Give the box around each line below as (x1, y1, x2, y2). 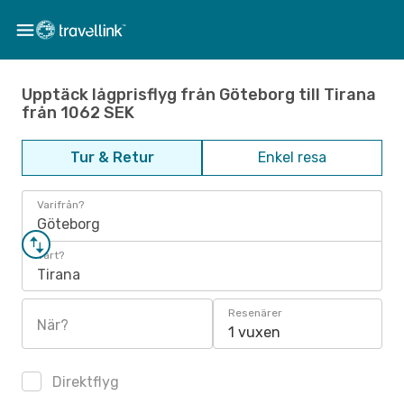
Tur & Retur (69, 149, 154, 166)
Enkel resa (258, 149, 326, 166)
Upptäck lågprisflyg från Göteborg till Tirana (22, 84, 376, 105)
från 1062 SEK (22, 102, 134, 123)
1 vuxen (228, 324, 280, 341)
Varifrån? (37, 198, 84, 211)
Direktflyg (49, 373, 119, 390)
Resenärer (228, 307, 282, 319)
